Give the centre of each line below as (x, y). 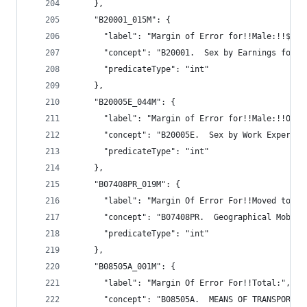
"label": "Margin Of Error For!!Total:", (183, 283)
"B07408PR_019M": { (127, 184)
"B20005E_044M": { (125, 102)
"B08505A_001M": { (125, 267)
